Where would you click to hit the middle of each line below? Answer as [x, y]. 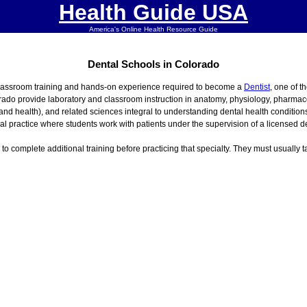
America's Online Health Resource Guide [153, 29]
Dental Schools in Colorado [153, 64]
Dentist [257, 87]
